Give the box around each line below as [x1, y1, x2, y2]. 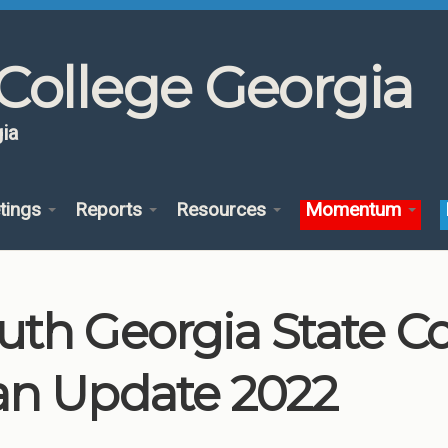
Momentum [305, 198, 407, 221]
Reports [74, 198, 147, 221]
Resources [175, 198, 271, 221]
